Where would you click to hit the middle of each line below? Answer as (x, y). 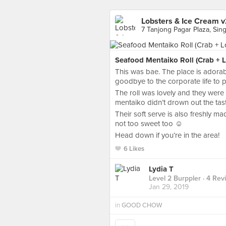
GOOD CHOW (142, 205)
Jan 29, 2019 (169, 187)
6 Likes (134, 149)
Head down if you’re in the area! (167, 135)
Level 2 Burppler (175, 179)
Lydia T (161, 169)
